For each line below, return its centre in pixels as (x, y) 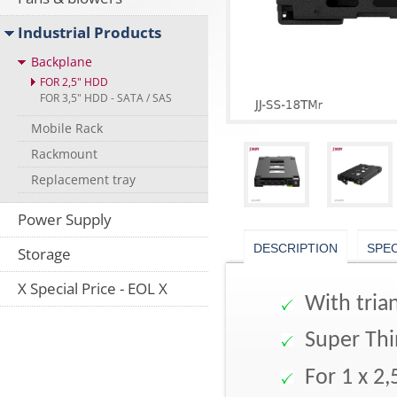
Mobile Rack (67, 128)
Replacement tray (83, 179)
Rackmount (64, 154)
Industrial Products (90, 32)
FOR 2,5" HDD (74, 82)
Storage (44, 254)
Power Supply (65, 219)
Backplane (62, 62)
